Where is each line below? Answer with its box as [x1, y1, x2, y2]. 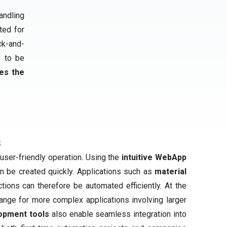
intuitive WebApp [122, 153, 187, 162]
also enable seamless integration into [49, 209, 187, 219]
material [155, 167, 187, 176]
